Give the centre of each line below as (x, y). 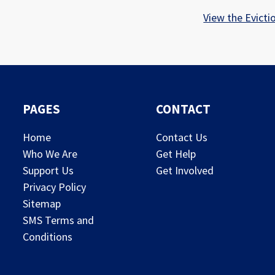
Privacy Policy (54, 187)
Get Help (176, 154)
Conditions (48, 237)
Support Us (48, 170)
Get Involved (184, 170)
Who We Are (50, 154)
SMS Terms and (58, 220)
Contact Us (181, 137)
